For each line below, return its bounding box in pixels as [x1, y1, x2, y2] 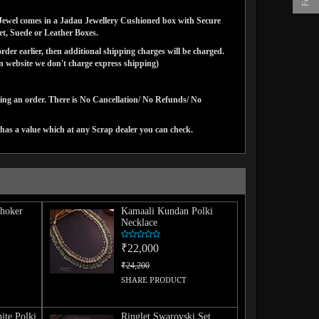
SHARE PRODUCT [121, 274, 187, 286]
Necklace [121, 216, 158, 228]
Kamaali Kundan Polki [121, 205, 214, 216]
